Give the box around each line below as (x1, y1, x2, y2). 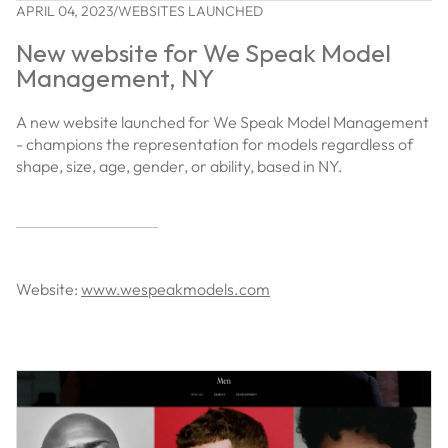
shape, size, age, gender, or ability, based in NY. (16, 155, 343, 176)
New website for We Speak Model (16, 36, 391, 69)
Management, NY (16, 61, 214, 94)
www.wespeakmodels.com (81, 278, 270, 299)
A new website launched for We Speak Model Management (16, 111, 429, 132)
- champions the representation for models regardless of (16, 133, 413, 154)
